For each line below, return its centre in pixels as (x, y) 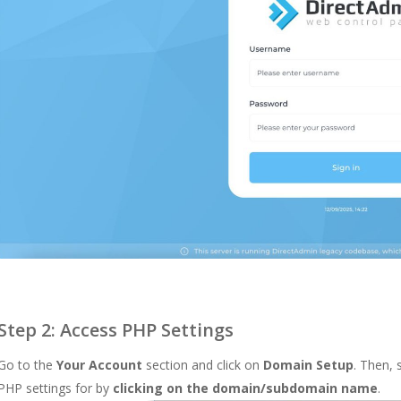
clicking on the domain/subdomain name (245, 388)
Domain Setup (308, 365)
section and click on (205, 365)
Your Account (101, 365)
